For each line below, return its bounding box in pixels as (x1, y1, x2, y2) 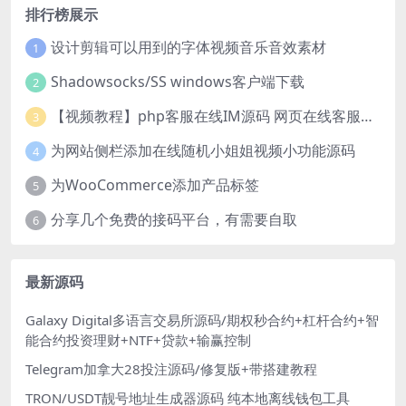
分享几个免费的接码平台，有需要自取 (50, 209, 297, 230)
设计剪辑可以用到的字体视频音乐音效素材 (50, 37, 326, 58)
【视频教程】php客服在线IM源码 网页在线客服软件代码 (360, 106, 372, 127)
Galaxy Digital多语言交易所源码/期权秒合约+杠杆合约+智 (25, 310, 379, 329)
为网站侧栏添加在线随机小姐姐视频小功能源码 (50, 140, 355, 161)
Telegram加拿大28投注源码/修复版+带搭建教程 (25, 359, 317, 378)
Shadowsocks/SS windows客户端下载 (50, 72, 304, 92)
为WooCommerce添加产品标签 (50, 175, 259, 196)
